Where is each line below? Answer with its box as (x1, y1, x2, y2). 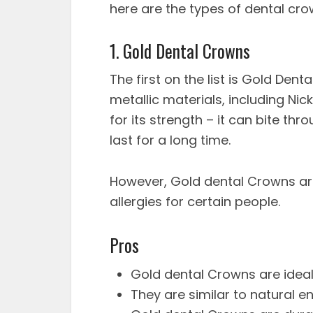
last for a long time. (110, 131, 231, 149)
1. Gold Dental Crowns (110, 38, 250, 64)
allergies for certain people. (110, 193, 280, 210)
